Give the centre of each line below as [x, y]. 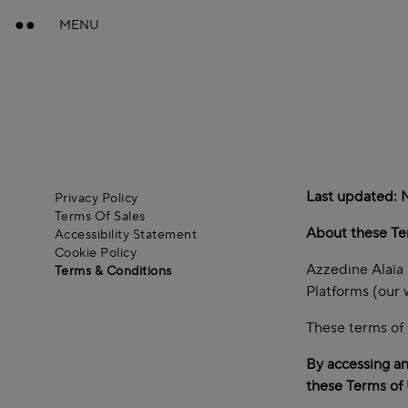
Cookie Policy [96, 253]
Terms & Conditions [113, 271]
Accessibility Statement [126, 235]
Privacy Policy [97, 199]
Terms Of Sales [100, 217]
